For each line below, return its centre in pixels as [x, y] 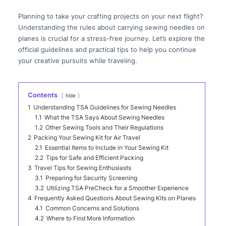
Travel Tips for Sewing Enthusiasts [82, 168]
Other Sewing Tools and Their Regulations [104, 128]
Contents [42, 95]
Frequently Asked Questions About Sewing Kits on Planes [115, 199]
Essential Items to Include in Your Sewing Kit [106, 148]
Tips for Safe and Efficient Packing [94, 158]
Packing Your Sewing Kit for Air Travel [87, 138]
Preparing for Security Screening [91, 178]
